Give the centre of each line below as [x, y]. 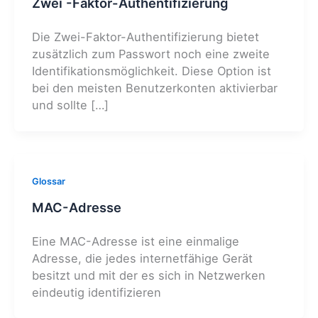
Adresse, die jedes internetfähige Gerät [142, 258]
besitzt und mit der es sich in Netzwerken [148, 275]
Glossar [48, 182]
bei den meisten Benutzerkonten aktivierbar [154, 88]
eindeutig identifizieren [96, 292]
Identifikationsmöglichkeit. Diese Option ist [151, 71]
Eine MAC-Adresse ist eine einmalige [135, 241]
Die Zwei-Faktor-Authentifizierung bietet [145, 37]
